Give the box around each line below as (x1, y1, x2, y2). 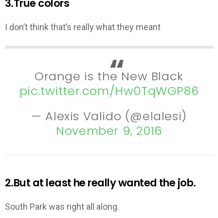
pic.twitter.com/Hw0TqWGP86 (19, 82, 199, 99)
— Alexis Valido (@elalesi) (31, 108, 187, 125)
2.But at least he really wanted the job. (5, 175, 196, 190)
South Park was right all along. (5, 201, 119, 212)
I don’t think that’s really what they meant (5, 22, 161, 33)
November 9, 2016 (56, 123, 162, 139)
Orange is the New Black (35, 68, 183, 84)
